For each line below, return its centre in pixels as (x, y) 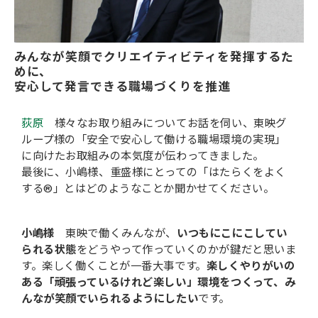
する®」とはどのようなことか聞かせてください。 (148, 188)
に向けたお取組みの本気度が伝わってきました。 (143, 156)
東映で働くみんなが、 (116, 233)
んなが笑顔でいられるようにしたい (110, 298)
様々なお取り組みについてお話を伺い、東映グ (165, 123)
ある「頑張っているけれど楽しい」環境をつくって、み (159, 282)
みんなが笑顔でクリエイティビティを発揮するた (154, 56)
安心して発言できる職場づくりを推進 (122, 86)
